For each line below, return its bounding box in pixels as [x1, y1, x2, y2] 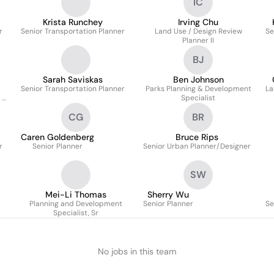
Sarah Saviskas [43, 74, 103, 85]
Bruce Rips [176, 131, 218, 143]
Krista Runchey [43, 17, 103, 28]
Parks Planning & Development [145, 84, 251, 94]
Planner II [182, 35, 214, 45]
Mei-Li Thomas [45, 189, 106, 200]
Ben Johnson [172, 74, 224, 85]
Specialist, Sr [53, 208, 98, 218]
